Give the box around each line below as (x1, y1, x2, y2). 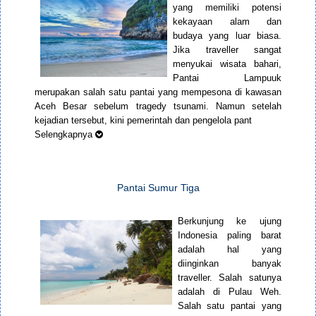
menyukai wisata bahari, (173, 59, 281, 70)
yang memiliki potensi (173, 2, 281, 13)
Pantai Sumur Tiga (116, 182, 200, 194)
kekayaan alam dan (173, 16, 281, 28)
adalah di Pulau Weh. (177, 286, 281, 298)
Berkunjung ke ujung (177, 216, 281, 227)
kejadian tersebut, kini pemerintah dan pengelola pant (35, 115, 252, 126)
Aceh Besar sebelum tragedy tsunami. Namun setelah (35, 101, 281, 112)
